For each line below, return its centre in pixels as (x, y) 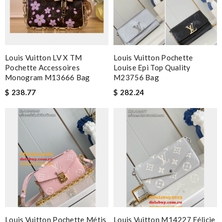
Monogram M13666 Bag (48, 77)
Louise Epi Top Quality (152, 67)
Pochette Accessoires (43, 67)
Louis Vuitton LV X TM (44, 57)
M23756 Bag (137, 77)
